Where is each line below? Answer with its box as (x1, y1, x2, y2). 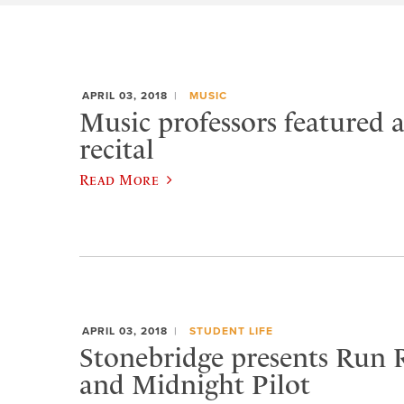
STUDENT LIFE (188, 325, 273, 338)
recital (79, 133, 154, 166)
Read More (79, 170, 160, 188)
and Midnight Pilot (79, 368, 310, 401)
